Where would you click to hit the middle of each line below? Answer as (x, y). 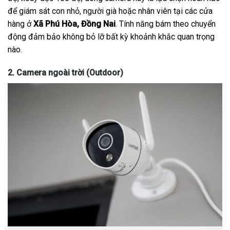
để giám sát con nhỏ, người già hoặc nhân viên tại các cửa (110, 11)
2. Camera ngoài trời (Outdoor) (65, 73)
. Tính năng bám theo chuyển (166, 24)
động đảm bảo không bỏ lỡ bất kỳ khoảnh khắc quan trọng (111, 36)
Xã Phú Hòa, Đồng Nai (74, 24)
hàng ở (21, 24)
